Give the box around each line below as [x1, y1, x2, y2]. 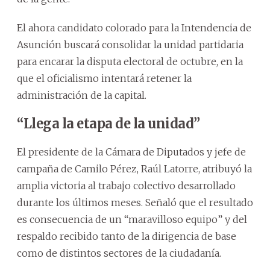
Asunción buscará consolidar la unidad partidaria [17, 38, 243, 51]
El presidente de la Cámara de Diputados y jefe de [17, 145, 246, 158]
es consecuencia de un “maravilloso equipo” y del [17, 213, 247, 225]
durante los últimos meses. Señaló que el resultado [17, 196, 253, 209]
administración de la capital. [17, 89, 146, 101]
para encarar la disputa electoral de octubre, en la [17, 55, 243, 67]
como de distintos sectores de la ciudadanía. [17, 246, 221, 259]
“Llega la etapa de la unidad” [17, 115, 200, 132]
